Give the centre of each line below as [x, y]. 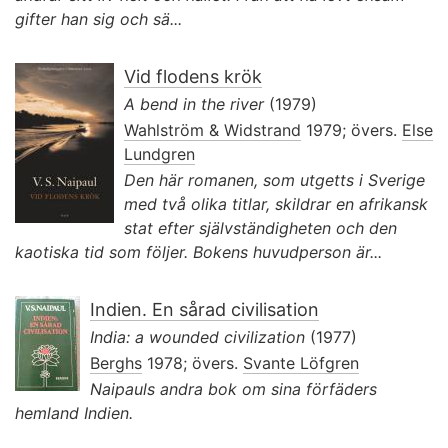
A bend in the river [194, 103]
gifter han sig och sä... [98, 18]
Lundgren [159, 153]
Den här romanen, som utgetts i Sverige [274, 179]
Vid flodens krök [193, 76]
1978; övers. [192, 362]
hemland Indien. [74, 412]
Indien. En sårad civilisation [204, 309]
